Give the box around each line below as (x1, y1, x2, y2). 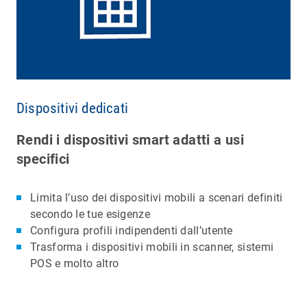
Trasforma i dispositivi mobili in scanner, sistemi (30, 240, 274, 254)
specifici (16, 150, 70, 167)
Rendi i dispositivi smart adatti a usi (16, 131, 245, 148)
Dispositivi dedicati (16, 99, 128, 116)
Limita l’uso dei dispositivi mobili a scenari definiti (30, 191, 283, 204)
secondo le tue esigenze (30, 207, 150, 221)
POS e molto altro (30, 256, 119, 270)
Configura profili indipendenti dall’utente (30, 223, 233, 237)
